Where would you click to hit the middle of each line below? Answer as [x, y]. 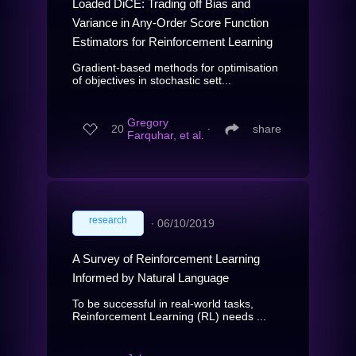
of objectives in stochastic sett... [152, 80]
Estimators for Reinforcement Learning [172, 41]
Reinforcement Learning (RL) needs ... [169, 316]
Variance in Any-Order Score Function [170, 22]
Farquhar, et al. [166, 135]
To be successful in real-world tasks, [163, 303]
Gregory [148, 123]
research [108, 220]
